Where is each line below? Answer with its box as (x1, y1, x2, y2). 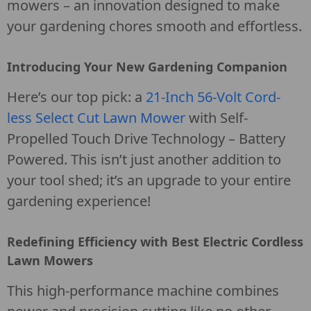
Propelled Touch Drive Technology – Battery (7, 129, 285, 148)
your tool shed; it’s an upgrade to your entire (7, 171, 291, 190)
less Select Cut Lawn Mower (7, 108, 185, 127)
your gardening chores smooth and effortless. (7, 17, 302, 35)
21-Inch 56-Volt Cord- (146, 87, 280, 106)
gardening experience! (7, 192, 151, 210)
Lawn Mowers (7, 252, 93, 269)
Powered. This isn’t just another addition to (7, 150, 281, 169)
